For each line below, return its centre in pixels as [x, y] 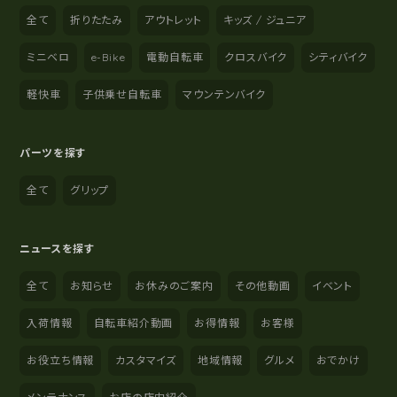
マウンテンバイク [224, 94]
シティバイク [339, 57]
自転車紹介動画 [133, 323]
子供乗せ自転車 [122, 94]
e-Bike [108, 57]
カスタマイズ [146, 360]
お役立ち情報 [61, 360]
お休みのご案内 [174, 285]
